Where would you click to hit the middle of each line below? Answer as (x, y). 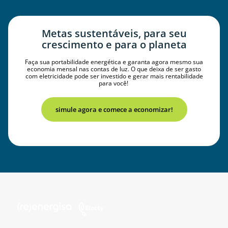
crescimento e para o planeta (114, 44)
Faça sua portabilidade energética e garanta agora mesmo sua (114, 62)
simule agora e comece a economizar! (114, 109)
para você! (114, 83)
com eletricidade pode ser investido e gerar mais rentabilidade (114, 76)
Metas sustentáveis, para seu (114, 33)
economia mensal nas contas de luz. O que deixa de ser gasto (114, 69)
